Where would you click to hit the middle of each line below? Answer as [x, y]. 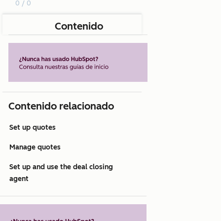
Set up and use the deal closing [61, 167]
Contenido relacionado [61, 106]
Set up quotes [33, 128]
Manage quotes [35, 147]
